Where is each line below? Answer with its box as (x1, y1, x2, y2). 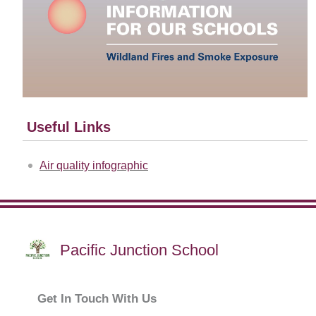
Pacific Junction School (60, 241, 219, 260)
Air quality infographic (39, 159, 148, 172)
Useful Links (27, 119, 111, 135)
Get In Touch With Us (37, 292, 157, 306)
